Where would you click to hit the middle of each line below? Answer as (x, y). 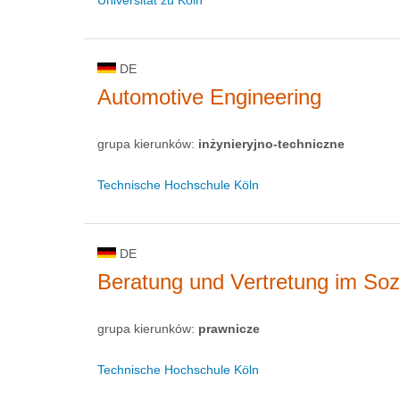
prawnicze (229, 328)
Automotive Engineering (209, 96)
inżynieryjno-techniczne (271, 143)
